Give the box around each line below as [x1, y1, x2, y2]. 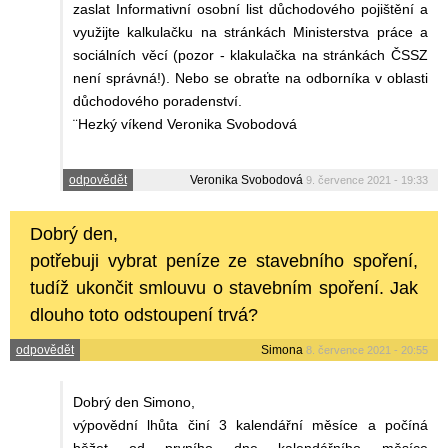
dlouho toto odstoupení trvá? [30, 305, 258, 326]
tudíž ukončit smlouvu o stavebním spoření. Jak [30, 278, 418, 299]
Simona [261, 343, 303, 358]
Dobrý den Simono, [73, 394, 195, 411]
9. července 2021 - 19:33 [306, 174, 428, 187]
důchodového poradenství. [73, 93, 242, 110]
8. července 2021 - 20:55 [306, 344, 428, 357]
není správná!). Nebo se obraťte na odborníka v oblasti [73, 70, 428, 87]
